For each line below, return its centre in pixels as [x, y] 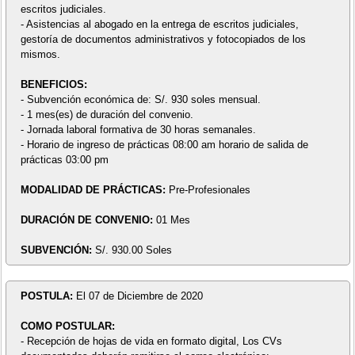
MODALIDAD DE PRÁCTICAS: [94, 190]
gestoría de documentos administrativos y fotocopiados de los [163, 40]
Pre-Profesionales [209, 190]
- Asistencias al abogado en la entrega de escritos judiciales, [159, 25]
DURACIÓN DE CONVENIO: [88, 220]
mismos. [40, 55]
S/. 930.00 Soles [133, 250]
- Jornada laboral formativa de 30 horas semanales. [138, 130]
